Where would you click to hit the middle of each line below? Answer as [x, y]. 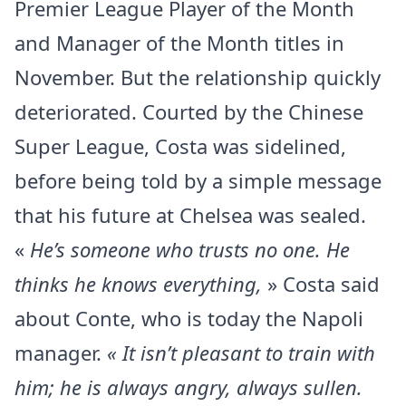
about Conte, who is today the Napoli [189, 318]
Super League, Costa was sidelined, [180, 146]
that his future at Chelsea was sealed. [190, 215]
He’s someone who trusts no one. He [190, 249]
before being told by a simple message [198, 180]
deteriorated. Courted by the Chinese [189, 111]
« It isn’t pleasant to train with [241, 353]
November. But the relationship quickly [198, 77]
